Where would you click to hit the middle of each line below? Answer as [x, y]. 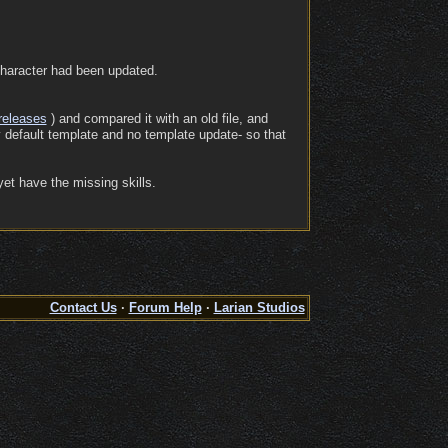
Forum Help [165, 307]
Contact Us [83, 307]
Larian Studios [259, 307]
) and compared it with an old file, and [157, 118]
